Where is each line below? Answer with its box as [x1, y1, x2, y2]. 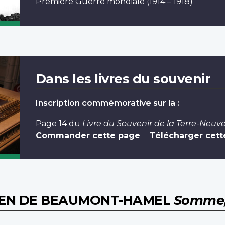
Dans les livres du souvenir [35, 70, 210, 86]
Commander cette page [35, 130, 140, 140]
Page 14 [35, 118, 67, 128]
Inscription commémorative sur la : [35, 98, 179, 108]
